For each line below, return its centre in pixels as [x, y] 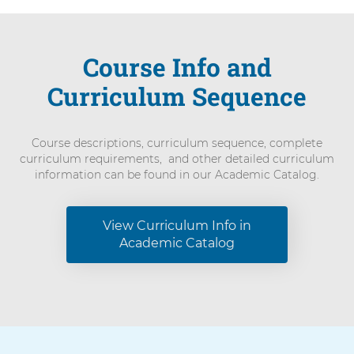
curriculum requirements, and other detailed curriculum [177, 159]
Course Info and [177, 68]
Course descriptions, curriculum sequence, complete [177, 143]
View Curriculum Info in [177, 226]
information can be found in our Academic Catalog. [177, 175]
